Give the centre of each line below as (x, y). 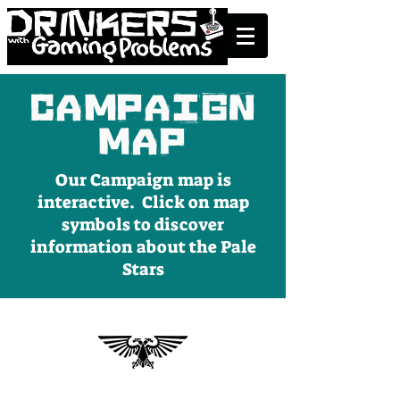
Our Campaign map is (143, 180)
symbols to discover (143, 225)
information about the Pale (143, 247)
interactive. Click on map (143, 202)
